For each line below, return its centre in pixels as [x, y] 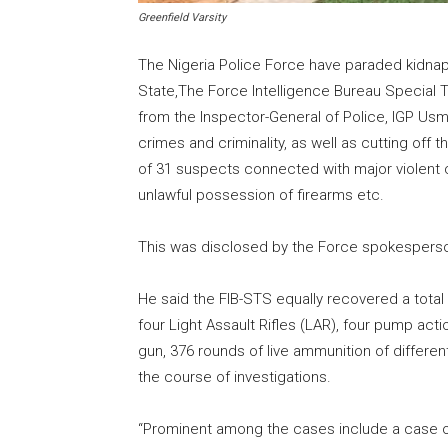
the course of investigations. [234, 376]
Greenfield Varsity [182, 17]
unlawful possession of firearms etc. [261, 194]
